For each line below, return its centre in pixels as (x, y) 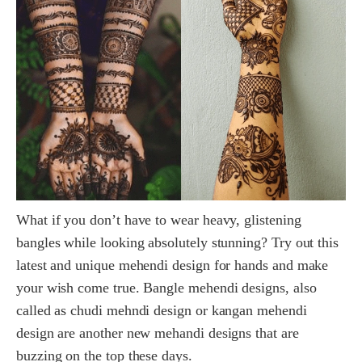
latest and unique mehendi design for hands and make (173, 265)
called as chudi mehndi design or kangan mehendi (162, 311)
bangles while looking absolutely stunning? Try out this (178, 243)
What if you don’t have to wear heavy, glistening (159, 220)
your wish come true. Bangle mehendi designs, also (166, 288)
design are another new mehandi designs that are (158, 333)
